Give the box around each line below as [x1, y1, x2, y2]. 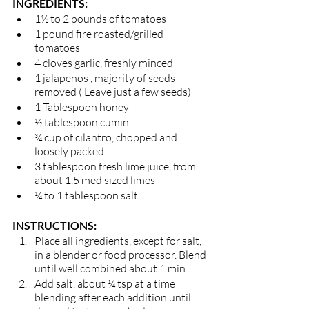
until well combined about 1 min [34, 261, 190, 276]
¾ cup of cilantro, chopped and [34, 130, 179, 145]
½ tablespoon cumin [34, 115, 129, 130]
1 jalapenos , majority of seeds [34, 71, 177, 86]
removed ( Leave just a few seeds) [34, 85, 191, 99]
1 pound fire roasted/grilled [34, 27, 166, 41]
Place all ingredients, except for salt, [34, 234, 203, 248]
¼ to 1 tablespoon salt [34, 188, 138, 203]
